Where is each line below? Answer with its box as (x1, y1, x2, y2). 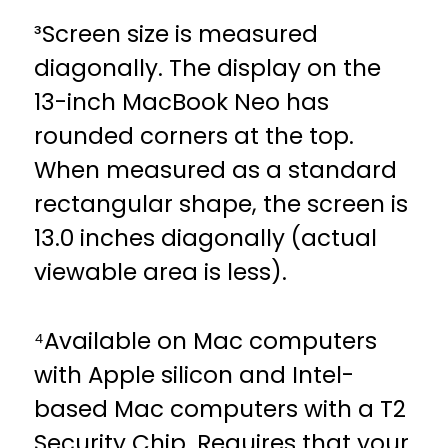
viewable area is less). (34, 263, 288, 287)
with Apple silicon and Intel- (34, 365, 355, 389)
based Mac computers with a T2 (34, 399, 407, 423)
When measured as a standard (34, 161, 398, 185)
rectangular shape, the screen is (34, 195, 409, 219)
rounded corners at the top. (34, 127, 355, 151)
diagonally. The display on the (34, 59, 382, 83)
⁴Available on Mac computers (34, 331, 378, 355)
